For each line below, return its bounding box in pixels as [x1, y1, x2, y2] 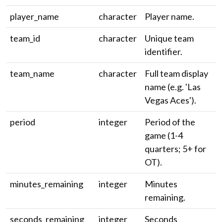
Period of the [145, 116, 195, 127]
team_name [10, 68, 55, 79]
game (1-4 [145, 130, 183, 141]
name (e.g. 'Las [145, 81, 201, 92]
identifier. [145, 46, 182, 57]
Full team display [145, 68, 208, 79]
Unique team [145, 33, 194, 44]
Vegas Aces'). [145, 95, 196, 106]
